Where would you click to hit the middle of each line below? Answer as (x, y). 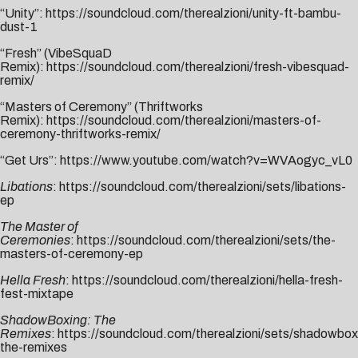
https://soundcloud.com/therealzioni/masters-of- (184, 121)
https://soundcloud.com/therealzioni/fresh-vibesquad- (198, 67)
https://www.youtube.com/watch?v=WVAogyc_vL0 (206, 161)
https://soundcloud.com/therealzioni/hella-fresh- (207, 280)
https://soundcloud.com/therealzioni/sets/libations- (203, 187)
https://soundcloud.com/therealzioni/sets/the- (206, 241)
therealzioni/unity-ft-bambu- (263, 14)
